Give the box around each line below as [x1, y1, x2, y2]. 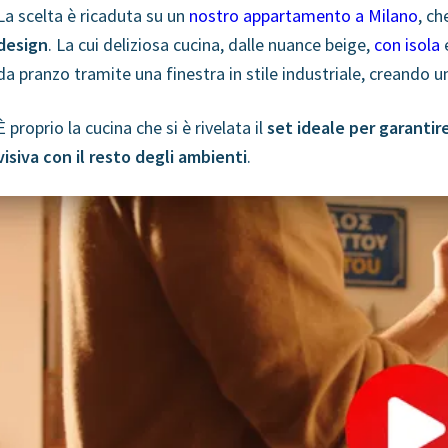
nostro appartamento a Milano [189, 4, 418, 27]
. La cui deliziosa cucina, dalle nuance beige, [48, 33, 374, 56]
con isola [374, 33, 440, 56]
